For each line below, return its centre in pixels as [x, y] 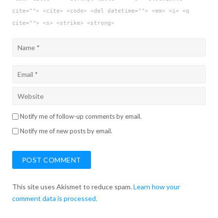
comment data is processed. [54, 199]
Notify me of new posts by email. [66, 131]
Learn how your [156, 187]
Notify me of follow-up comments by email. [81, 117]
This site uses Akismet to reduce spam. [73, 187]
